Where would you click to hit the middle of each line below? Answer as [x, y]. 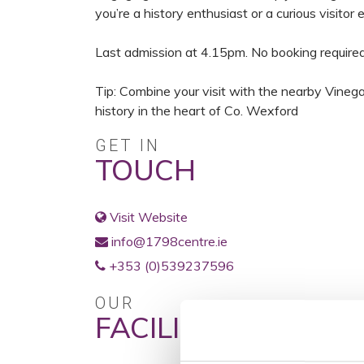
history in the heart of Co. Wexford [197, 110]
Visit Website [149, 217]
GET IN [128, 145]
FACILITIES [167, 327]
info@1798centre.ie [169, 241]
